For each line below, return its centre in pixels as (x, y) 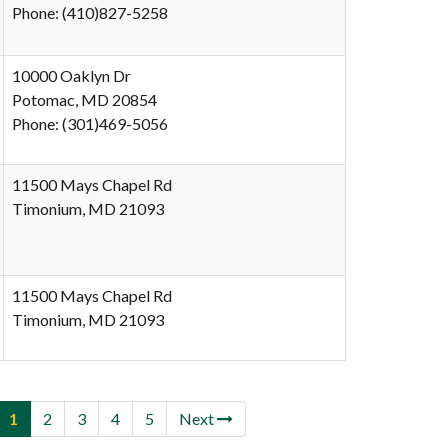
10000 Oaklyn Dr (71, 75)
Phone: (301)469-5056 (90, 123)
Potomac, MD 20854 (84, 99)
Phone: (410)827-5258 (90, 12)
